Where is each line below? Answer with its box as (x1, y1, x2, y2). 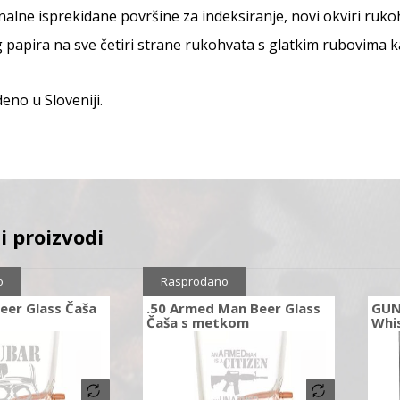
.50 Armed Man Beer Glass (146, 299, 321, 318)
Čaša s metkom (146, 313, 249, 332)
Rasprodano (160, 273, 229, 290)
